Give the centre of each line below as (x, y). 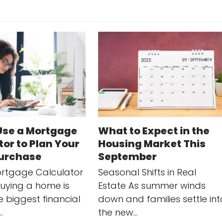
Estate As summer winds (152, 185)
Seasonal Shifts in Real (147, 172)
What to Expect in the (154, 131)
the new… (118, 212)
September (127, 156)
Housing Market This (152, 143)
